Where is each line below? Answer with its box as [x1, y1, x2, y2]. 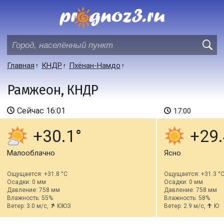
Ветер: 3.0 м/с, [7, 202, 50, 209]
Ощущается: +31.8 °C [7, 170, 67, 177]
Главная [7, 61, 34, 70]
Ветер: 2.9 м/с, [163, 202, 207, 209]
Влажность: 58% [163, 194, 210, 201]
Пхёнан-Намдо [69, 61, 120, 70]
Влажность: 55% [7, 194, 53, 201]
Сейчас [17, 106, 46, 115]
